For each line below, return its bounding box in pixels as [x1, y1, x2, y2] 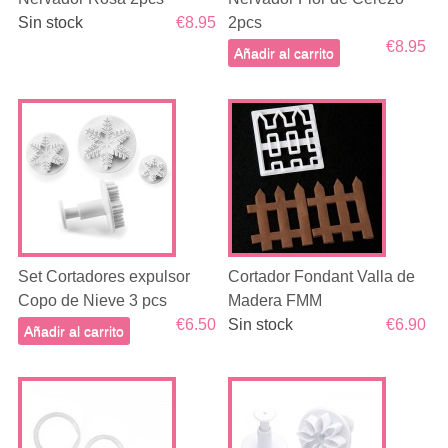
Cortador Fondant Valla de [228, 268, 416, 285]
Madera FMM [228, 292, 323, 309]
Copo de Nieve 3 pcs [17, 292, 167, 309]
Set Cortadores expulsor [17, 268, 190, 285]
